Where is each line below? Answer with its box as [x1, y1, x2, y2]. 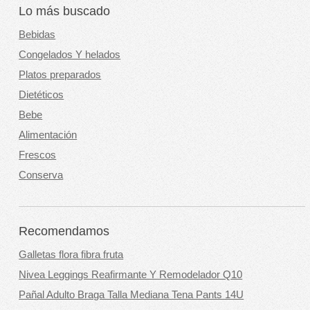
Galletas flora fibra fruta [19, 248, 124, 260]
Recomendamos [19, 224, 110, 238]
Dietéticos [19, 89, 64, 101]
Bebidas [19, 29, 56, 41]
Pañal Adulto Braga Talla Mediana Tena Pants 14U [19, 289, 244, 300]
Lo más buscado [19, 4, 111, 19]
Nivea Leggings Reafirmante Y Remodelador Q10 [19, 268, 243, 280]
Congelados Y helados [19, 49, 121, 61]
